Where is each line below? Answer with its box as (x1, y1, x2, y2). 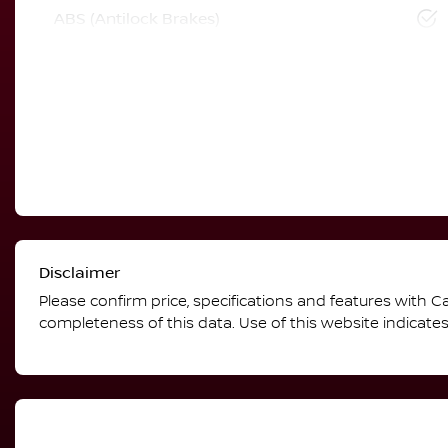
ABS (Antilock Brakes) (54, 9, 220, 28)
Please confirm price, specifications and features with (39, 292, 431, 311)
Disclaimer (39, 263, 120, 282)
